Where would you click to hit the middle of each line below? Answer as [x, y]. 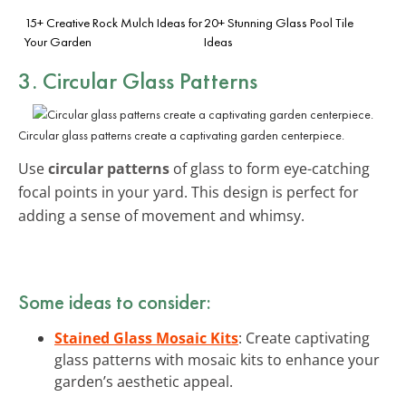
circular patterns [109, 168]
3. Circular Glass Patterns [138, 80]
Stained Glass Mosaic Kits [146, 338]
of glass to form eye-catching [270, 168]
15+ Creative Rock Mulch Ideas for [113, 22]
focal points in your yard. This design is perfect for [188, 192]
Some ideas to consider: [115, 301]
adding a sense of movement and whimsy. [161, 215]
